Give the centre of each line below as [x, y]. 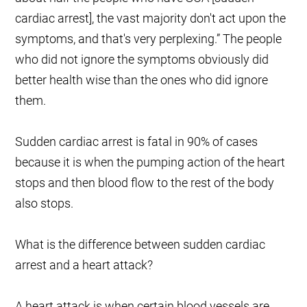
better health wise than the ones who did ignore [142, 80]
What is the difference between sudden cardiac [140, 245]
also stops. [45, 204]
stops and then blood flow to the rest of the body [145, 183]
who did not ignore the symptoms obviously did [142, 60]
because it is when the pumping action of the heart [150, 162]
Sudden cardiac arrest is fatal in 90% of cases [137, 142]
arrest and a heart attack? [84, 265]
